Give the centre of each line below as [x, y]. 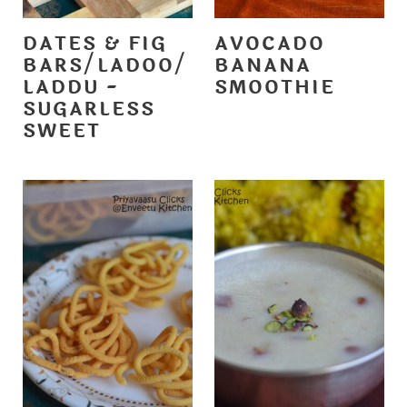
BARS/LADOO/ [105, 66]
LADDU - [70, 88]
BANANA [263, 66]
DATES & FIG [94, 45]
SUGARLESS [89, 110]
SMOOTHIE [275, 88]
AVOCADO [270, 45]
